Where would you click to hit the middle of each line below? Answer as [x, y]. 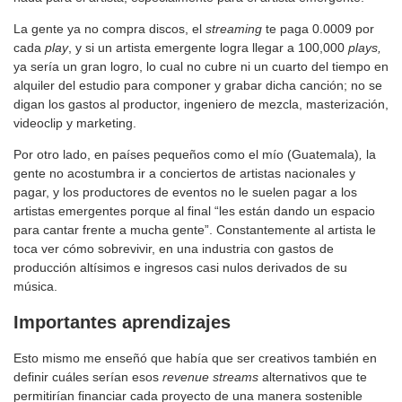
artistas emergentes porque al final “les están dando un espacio [194, 210]
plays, [365, 47]
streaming [234, 28]
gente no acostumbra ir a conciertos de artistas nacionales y [184, 173]
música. [35, 286]
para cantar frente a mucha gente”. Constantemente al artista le [195, 229]
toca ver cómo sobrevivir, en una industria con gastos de [174, 248]
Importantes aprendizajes [122, 323]
